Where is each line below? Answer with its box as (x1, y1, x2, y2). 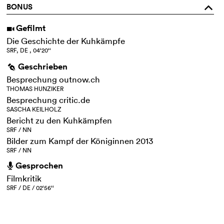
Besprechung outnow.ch (6, 73, 100, 84)
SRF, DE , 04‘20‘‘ (6, 45, 51, 54)
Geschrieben (18, 60, 68, 72)
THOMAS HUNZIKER (6, 84, 64, 93)
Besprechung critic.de (6, 94, 90, 105)
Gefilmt (16, 22, 46, 33)
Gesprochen (15, 159, 63, 171)
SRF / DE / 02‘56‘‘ (6, 183, 54, 192)
